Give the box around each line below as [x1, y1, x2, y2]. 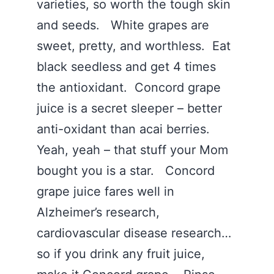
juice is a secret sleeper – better [37, 101, 222, 116]
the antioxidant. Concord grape [37, 80, 221, 95]
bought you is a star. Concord [37, 163, 215, 178]
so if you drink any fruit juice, [37, 246, 205, 261]
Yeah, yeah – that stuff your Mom [37, 143, 228, 157]
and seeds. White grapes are [37, 18, 209, 32]
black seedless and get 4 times [37, 59, 216, 74]
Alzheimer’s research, [37, 205, 160, 220]
